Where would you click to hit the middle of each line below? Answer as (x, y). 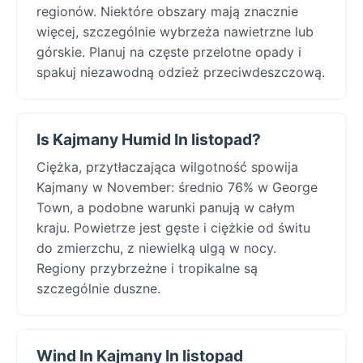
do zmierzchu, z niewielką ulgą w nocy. (156, 248)
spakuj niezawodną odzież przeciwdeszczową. (181, 72)
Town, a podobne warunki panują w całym (166, 207)
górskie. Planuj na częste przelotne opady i (169, 51)
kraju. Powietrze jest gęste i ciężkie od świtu (173, 227)
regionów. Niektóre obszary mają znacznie (167, 11)
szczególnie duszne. (98, 288)
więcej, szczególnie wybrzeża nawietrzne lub (175, 31)
